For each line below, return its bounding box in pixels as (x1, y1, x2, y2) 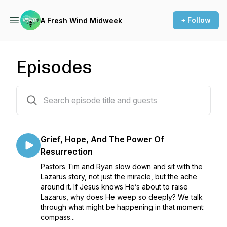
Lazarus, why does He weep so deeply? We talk (41, 193, 203, 201)
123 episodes (16, 88, 60, 96)
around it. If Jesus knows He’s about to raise (41, 182, 188, 191)
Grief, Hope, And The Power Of (41, 134, 164, 144)
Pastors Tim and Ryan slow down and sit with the (41, 162, 203, 171)
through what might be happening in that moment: (41, 203, 205, 211)
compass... (41, 213, 75, 221)
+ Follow (181, 16, 211, 24)
